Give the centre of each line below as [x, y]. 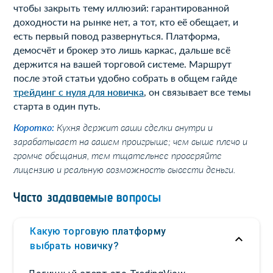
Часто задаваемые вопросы [87, 197]
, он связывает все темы [198, 92]
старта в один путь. [57, 106]
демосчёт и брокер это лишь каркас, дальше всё [122, 50]
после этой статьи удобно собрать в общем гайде [126, 78]
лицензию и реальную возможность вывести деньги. [125, 169]
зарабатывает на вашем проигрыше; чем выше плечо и [131, 141]
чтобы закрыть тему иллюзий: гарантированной [122, 8]
